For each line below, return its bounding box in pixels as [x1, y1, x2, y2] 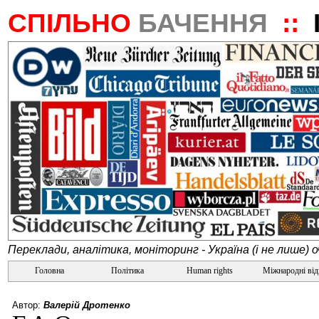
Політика [94, 266, 161, 276]
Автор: [12, 300, 43, 310]
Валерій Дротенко [43, 300, 130, 310]
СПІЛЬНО [8, 8, 138, 38]
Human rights [174, 266, 246, 276]
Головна [16, 266, 81, 276]
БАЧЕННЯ [138, 8, 275, 38]
